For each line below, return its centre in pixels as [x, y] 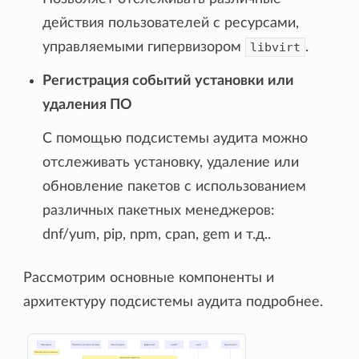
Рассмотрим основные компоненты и [149, 278]
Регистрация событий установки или [169, 81]
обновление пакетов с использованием [175, 187]
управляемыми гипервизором [144, 48]
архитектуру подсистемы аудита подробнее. [173, 303]
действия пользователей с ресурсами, [171, 24]
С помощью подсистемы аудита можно [175, 139]
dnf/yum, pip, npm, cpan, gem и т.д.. [157, 235]
